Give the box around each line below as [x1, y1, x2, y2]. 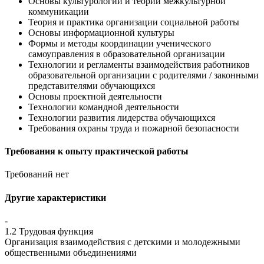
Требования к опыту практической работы [5, 146, 189, 156]
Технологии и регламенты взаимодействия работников [28, 59, 250, 70]
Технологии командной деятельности [28, 101, 179, 112]
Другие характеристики [5, 192, 106, 203]
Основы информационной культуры [28, 27, 174, 38]
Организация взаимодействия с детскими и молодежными [5, 236, 240, 247]
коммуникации [28, 6, 89, 16]
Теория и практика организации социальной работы [28, 16, 239, 27]
